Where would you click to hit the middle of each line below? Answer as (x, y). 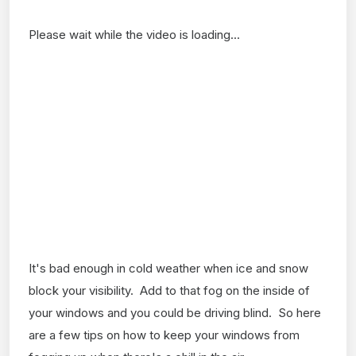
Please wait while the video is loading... (134, 34)
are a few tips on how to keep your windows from (164, 335)
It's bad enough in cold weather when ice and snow (168, 268)
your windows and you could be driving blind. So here (175, 312)
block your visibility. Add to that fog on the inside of (169, 290)
